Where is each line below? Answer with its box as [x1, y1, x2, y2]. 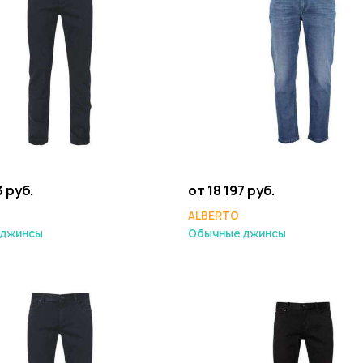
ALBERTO [188, 208, 239, 223]
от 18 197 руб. [188, 181, 275, 199]
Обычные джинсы [188, 226, 286, 241]
